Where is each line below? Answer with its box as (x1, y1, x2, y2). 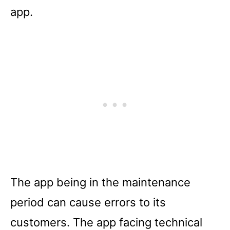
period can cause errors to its (10, 195, 166, 209)
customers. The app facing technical (10, 215, 202, 229)
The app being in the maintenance (10, 175, 190, 189)
